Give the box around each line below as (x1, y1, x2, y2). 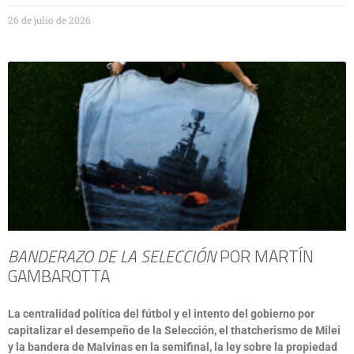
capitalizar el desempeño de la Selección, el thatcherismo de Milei (8, 324, 341, 337)
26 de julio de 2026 (8, 13, 91, 26)
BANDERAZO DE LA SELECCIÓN (8, 243, 216, 269)
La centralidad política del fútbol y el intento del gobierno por (8, 307, 314, 320)
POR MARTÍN (216, 243, 314, 269)
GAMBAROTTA (8, 263, 110, 288)
